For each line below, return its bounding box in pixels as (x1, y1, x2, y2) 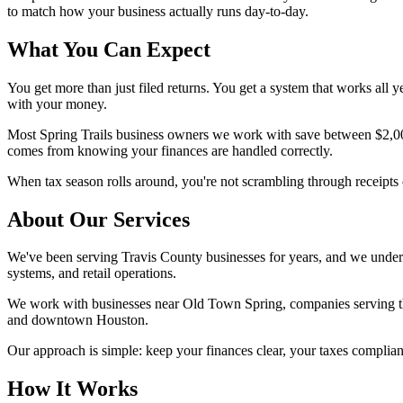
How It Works (7, 377, 138, 401)
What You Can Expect (7, 37, 210, 61)
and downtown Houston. (7, 312, 148, 328)
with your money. (7, 95, 107, 112)
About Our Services (7, 207, 190, 231)
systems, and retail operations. (7, 265, 176, 282)
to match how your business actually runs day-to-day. (7, 3, 309, 19)
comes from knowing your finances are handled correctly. (7, 142, 333, 158)
